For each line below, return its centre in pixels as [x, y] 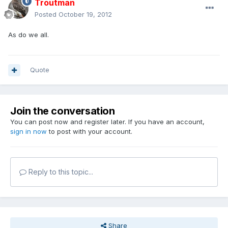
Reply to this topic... [60, 172]
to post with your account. [90, 132]
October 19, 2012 [85, 15]
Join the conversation [63, 111]
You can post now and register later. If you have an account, [107, 122]
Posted [47, 15]
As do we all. [28, 35]
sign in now [28, 132]
